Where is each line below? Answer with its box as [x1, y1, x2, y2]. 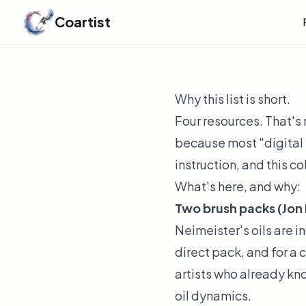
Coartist [55, 13, 111, 30]
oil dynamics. [175, 288, 251, 303]
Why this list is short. [175, 91, 290, 107]
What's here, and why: [175, 178, 301, 194]
